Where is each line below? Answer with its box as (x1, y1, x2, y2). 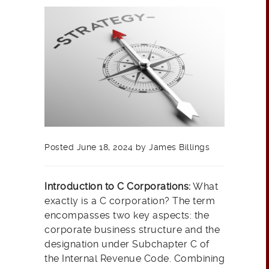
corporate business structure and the (44, 224, 220, 236)
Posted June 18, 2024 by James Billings (44, 142, 210, 153)
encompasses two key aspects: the (44, 210, 209, 222)
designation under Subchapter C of (44, 238, 210, 250)
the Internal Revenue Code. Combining (44, 253, 225, 265)
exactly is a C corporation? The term (44, 195, 215, 207)
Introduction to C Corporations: (44, 181, 191, 193)
